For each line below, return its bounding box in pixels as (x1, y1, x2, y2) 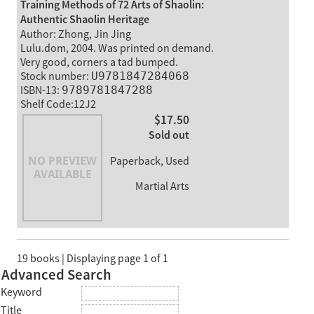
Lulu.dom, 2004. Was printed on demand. (20, 41, 214, 55)
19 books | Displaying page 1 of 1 (17, 252, 168, 266)
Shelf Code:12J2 (20, 97, 96, 111)
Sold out (148, 128, 189, 144)
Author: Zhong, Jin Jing (20, 27, 131, 41)
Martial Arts (132, 179, 189, 194)
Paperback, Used (109, 154, 189, 169)
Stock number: (20, 69, 91, 83)
